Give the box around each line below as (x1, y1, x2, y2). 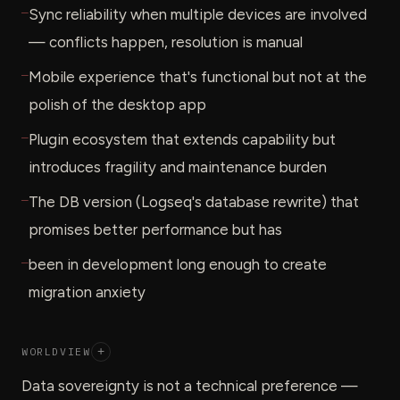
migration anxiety (29, 282, 146, 301)
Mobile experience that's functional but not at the (29, 67, 367, 86)
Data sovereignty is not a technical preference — (21, 376, 358, 395)
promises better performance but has (29, 220, 282, 238)
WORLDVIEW (21, 345, 91, 359)
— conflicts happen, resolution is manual (29, 32, 303, 51)
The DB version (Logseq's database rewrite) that (29, 192, 359, 211)
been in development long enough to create (29, 254, 327, 273)
